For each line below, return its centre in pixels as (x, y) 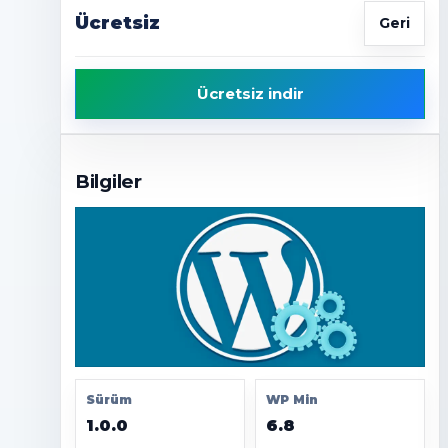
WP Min (292, 400)
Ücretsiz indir (250, 93)
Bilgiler (108, 182)
